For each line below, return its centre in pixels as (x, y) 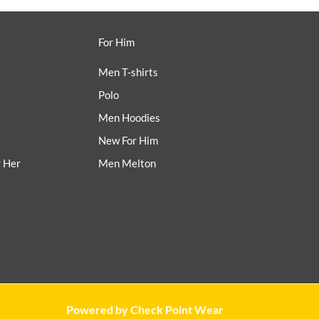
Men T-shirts (128, 72)
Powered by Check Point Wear (145, 310)
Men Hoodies (129, 118)
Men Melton (127, 163)
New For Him (128, 141)
